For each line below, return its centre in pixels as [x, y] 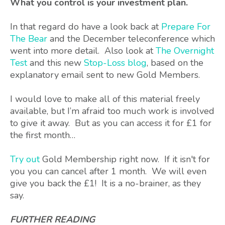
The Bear [29, 39]
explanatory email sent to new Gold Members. [105, 75]
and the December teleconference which [131, 39]
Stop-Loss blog [115, 63]
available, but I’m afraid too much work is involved [112, 111]
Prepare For [186, 27]
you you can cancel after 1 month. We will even [108, 172]
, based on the [175, 63]
